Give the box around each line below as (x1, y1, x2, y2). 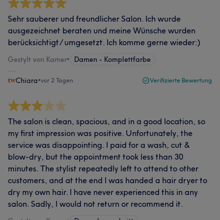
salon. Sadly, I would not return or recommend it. (8, 199, 183, 209)
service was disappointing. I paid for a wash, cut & (8, 140, 190, 150)
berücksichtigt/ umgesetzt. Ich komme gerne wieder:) (8, 37, 200, 47)
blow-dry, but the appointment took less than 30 (8, 152, 183, 162)
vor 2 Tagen (41, 77, 73, 84)
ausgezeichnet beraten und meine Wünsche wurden (8, 26, 195, 35)
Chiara (16, 76, 38, 85)
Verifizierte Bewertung (150, 77, 212, 84)
